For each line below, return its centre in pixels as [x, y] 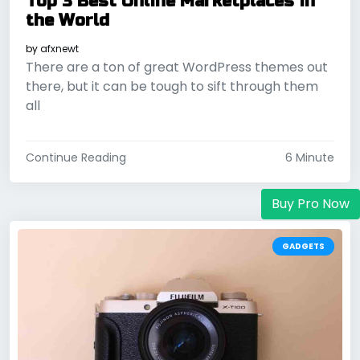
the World [67, 21]
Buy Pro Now [311, 204]
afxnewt [59, 49]
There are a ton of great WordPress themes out [177, 67]
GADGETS [303, 247]
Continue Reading [76, 158]
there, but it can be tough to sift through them [172, 87]
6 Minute [310, 158]
